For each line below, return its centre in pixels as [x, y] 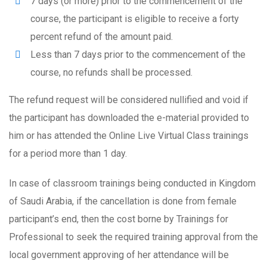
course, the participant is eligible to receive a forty [135, 19]
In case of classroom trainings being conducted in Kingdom [132, 183]
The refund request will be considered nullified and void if [129, 100]
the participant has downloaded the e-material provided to [129, 118]
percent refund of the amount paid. [102, 37]
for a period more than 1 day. [68, 153]
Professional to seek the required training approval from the [133, 237]
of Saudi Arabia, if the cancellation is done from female [123, 201]
